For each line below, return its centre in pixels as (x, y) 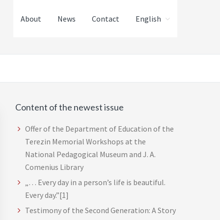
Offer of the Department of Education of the (99, 129)
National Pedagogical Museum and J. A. (90, 154)
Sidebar (40, 129)
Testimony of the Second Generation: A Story (100, 210)
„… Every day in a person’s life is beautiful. (95, 182)
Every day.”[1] (47, 195)
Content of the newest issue (69, 107)
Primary (41, 111)
